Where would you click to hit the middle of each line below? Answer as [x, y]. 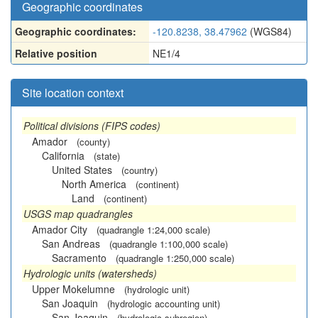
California [63, 155]
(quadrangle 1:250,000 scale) [175, 258]
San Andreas [71, 243]
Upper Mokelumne [73, 289]
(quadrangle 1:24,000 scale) [153, 230]
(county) [93, 142]
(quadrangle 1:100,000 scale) [169, 244]
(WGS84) [269, 31]
